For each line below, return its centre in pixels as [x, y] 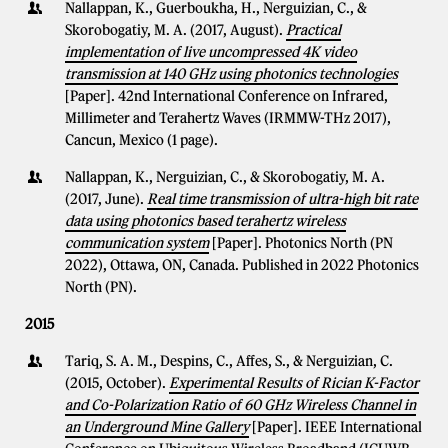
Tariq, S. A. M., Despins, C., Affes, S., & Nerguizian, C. [229, 361]
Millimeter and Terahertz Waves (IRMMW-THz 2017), [228, 118]
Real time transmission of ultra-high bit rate [282, 199]
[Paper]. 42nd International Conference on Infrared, [226, 96]
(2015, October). [117, 383]
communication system [137, 243]
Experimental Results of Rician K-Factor [294, 383]
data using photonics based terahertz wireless [205, 221]
